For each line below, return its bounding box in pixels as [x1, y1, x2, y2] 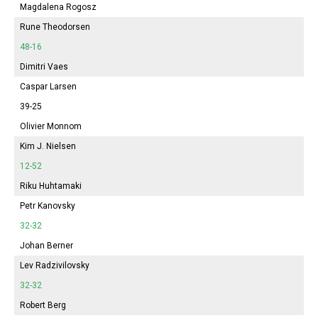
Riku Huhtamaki [20, 180, 82, 191]
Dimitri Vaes [20, 61, 68, 72]
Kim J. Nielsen [20, 141, 76, 151]
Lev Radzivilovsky [20, 260, 89, 270]
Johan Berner [20, 240, 73, 251]
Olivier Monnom [20, 121, 82, 131]
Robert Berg [20, 300, 66, 310]
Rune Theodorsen [20, 21, 90, 32]
